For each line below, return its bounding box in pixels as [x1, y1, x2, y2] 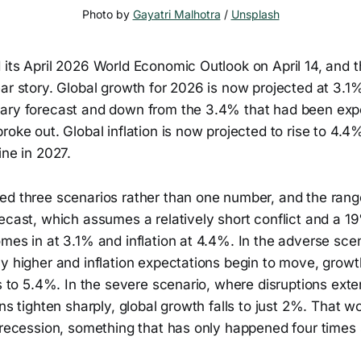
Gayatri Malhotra [132, 7, 221, 22]
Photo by [81, 7, 133, 22]
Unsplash [230, 7, 280, 22]
